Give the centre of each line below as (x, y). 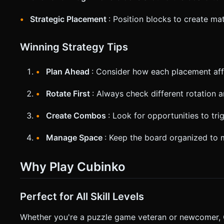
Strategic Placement (69, 19)
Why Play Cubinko (73, 166)
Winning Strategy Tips (74, 47)
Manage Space (75, 137)
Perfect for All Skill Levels (82, 196)
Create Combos (77, 115)
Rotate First (69, 93)
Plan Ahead (69, 71)
